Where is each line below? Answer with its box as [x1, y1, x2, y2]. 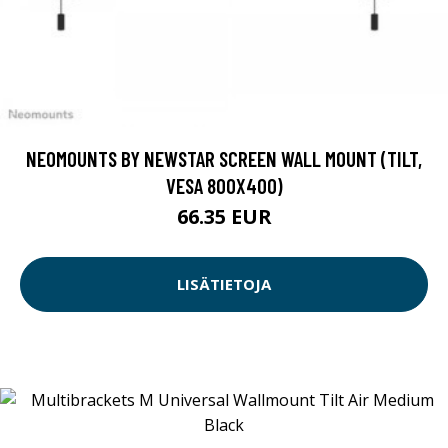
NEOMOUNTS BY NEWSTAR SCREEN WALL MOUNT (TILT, [26, 145, 422, 171]
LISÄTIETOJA [177, 274, 271, 295]
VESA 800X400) [165, 172, 283, 198]
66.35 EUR [176, 202, 272, 230]
